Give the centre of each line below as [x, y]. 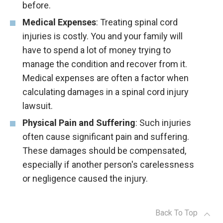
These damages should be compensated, [104, 151]
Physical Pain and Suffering [79, 123]
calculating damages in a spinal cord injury [106, 92]
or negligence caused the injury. [85, 179]
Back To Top [176, 213]
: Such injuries [163, 123]
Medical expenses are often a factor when [106, 78]
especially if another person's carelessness [108, 165]
